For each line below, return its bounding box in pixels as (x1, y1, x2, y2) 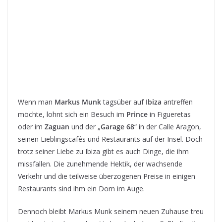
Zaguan (45, 122, 69, 132)
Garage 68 (101, 122, 134, 132)
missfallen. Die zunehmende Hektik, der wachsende (18, 159, 182, 169)
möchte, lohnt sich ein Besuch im (18, 110, 126, 119)
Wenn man (18, 97, 55, 107)
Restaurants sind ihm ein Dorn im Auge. (18, 184, 145, 194)
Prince (126, 110, 148, 119)
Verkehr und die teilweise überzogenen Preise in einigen (18, 171, 195, 181)
